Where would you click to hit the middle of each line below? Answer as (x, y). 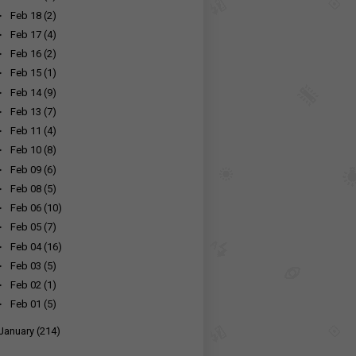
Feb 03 (26, 265)
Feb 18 (26, 15)
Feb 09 (26, 169)
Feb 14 (26, 92)
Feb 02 (26, 285)
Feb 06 (26, 208)
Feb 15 (26, 73)
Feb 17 (26, 34)
